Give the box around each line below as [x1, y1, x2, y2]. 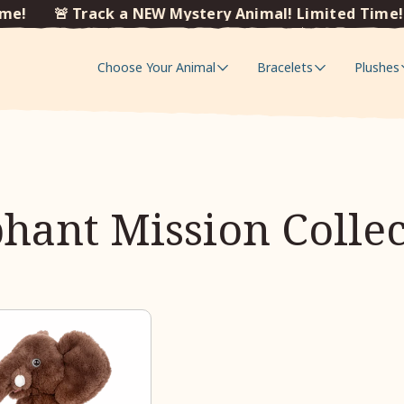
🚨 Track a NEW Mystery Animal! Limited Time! [38, 4, 389, 23]
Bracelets [257, 59, 314, 76]
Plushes [354, 59, 400, 76]
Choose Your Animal [97, 59, 216, 76]
